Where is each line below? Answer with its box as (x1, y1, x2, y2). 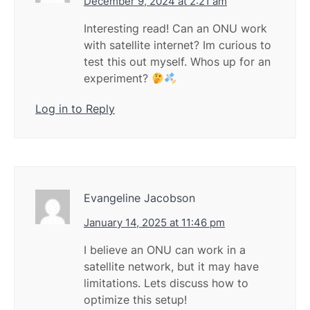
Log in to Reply (35, 102, 115, 116)
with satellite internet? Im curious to (84, 38, 271, 53)
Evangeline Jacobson (84, 191, 195, 206)
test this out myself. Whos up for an (84, 55, 271, 69)
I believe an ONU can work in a (84, 243, 246, 257)
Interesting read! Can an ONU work (84, 21, 267, 36)
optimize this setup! (84, 293, 187, 307)
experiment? (84, 71, 152, 86)
